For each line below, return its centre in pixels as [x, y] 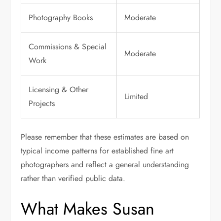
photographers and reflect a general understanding [105, 165]
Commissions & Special [68, 47]
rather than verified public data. [73, 179]
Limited [136, 97]
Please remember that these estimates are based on [105, 137]
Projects [42, 104]
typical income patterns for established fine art [97, 151]
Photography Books [61, 18]
